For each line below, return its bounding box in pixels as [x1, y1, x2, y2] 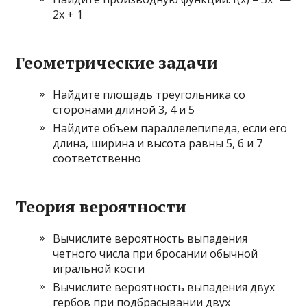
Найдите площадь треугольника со [53, 87, 246, 102]
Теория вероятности [15, 195, 187, 217]
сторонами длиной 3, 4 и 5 [53, 102, 195, 117]
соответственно [53, 151, 142, 166]
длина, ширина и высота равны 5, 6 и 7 [53, 136, 263, 151]
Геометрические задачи [15, 51, 219, 73]
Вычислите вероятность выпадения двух [53, 280, 275, 295]
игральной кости [53, 261, 145, 276]
